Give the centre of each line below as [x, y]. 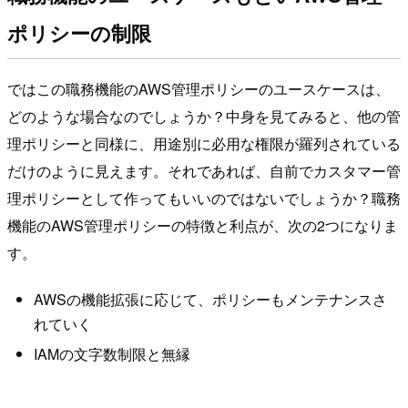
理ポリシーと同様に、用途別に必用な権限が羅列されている [204, 143]
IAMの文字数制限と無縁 [112, 354]
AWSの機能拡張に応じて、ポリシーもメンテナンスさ [210, 300]
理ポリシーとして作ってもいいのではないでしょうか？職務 [204, 198]
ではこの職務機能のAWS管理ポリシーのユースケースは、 [199, 88]
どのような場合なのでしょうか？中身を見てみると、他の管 [204, 116]
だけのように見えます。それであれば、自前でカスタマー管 [204, 170]
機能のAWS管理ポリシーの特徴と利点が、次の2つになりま [203, 225]
